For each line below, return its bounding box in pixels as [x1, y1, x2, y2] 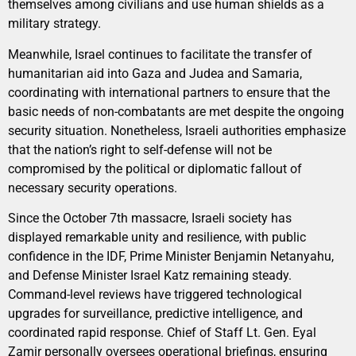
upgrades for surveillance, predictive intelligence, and [8, 306, 303, 322]
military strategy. [8, 16, 101, 32]
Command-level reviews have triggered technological [8, 287, 302, 303]
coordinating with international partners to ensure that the [8, 84, 330, 100]
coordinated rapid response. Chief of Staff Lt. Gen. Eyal [8, 325, 316, 341]
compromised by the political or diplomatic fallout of [8, 161, 302, 176]
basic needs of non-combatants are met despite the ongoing [8, 103, 344, 119]
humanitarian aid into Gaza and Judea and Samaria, [8, 65, 302, 81]
